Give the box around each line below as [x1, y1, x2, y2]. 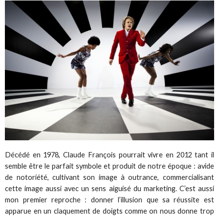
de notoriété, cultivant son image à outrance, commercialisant [5, 173, 214, 181]
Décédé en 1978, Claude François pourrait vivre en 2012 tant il [5, 150, 214, 159]
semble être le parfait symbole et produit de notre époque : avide [5, 161, 214, 170]
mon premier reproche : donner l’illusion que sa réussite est [5, 195, 214, 204]
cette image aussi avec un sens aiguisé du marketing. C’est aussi [5, 184, 214, 193]
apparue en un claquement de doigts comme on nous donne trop [5, 206, 214, 215]
